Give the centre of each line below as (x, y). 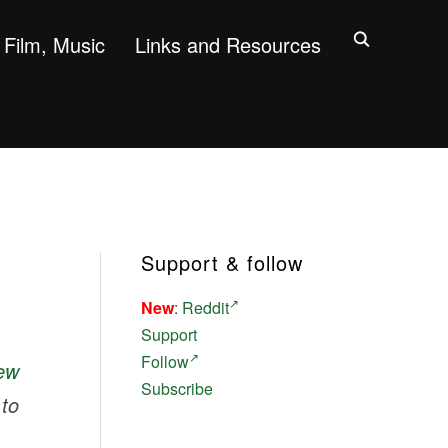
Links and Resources (228, 44)
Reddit (205, 308)
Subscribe (176, 389)
